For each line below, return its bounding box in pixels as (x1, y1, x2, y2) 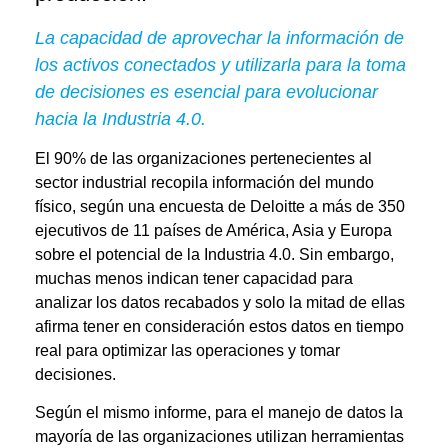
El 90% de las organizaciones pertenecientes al (35, 150, 372, 168)
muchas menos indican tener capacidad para (35, 270, 353, 288)
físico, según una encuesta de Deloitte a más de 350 (35, 198, 405, 216)
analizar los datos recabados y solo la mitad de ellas (35, 294, 405, 312)
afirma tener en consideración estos (35, 318, 291, 336)
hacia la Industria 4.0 (35, 108, 201, 129)
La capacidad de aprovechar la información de (35, 27, 404, 48)
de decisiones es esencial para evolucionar (35, 81, 378, 102)
